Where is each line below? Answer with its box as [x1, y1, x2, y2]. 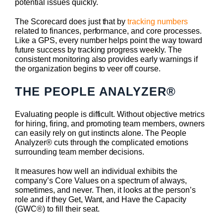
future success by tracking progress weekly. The [15, 46, 182, 55]
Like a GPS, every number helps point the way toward [15, 36, 202, 45]
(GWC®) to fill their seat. [15, 205, 102, 214]
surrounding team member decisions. [15, 148, 147, 157]
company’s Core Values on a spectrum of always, [15, 176, 187, 185]
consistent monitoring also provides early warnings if [15, 55, 198, 64]
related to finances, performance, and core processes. [15, 27, 202, 36]
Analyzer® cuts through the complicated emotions [15, 138, 189, 147]
